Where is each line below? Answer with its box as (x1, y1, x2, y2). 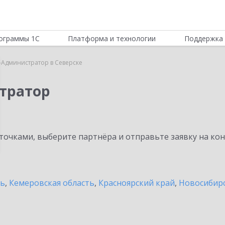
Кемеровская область (9, 177, 94, 188)
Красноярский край (98, 177, 175, 188)
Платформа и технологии (68, 34, 156, 43)
